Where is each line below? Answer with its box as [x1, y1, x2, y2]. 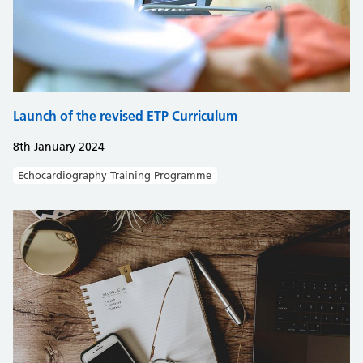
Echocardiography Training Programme [18, 168, 212, 181]
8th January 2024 [13, 139, 105, 154]
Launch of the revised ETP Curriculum [13, 108, 237, 124]
